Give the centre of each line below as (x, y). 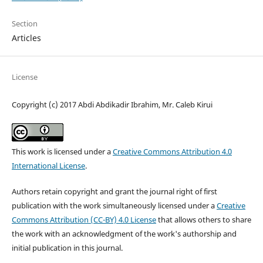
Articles (26, 38)
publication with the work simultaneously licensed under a (114, 206)
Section (24, 23)
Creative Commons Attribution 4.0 (172, 152)
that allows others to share (203, 220)
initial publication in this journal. (67, 248)
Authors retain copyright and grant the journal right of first (114, 192)
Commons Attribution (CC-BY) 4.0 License (84, 220)
